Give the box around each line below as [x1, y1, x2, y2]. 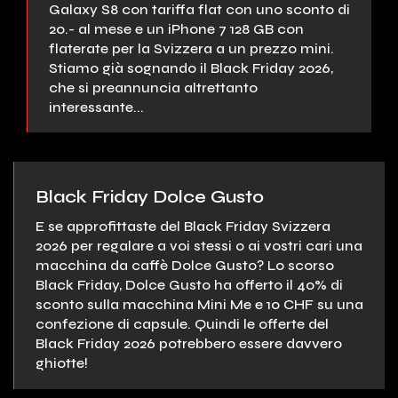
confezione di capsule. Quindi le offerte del [36, 315, 329, 333]
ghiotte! [36, 354, 88, 372]
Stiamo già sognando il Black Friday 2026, [49, 59, 333, 76]
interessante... [49, 98, 144, 115]
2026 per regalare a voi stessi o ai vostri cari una [36, 237, 362, 255]
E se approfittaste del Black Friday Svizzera [36, 218, 330, 235]
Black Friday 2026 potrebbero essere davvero [36, 335, 342, 353]
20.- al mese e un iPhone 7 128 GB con [49, 20, 304, 37]
